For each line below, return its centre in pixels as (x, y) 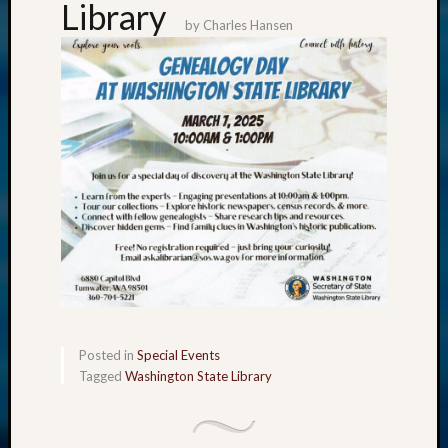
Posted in (108, 355)
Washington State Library (198, 376)
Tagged (102, 376)
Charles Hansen (248, 25)
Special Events (178, 355)
